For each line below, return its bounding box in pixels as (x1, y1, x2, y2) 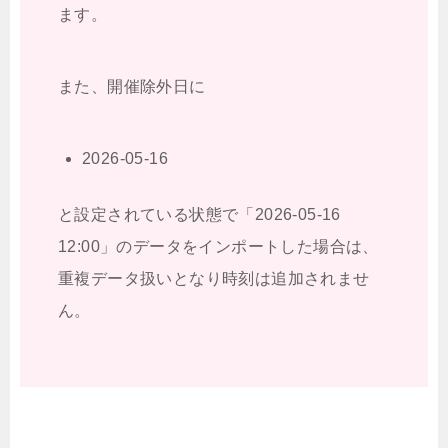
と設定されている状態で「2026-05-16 (58, 205, 341, 223)
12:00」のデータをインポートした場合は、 (58, 237, 379, 255)
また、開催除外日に (58, 77, 206, 95)
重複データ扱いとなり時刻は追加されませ (58, 269, 370, 287)
